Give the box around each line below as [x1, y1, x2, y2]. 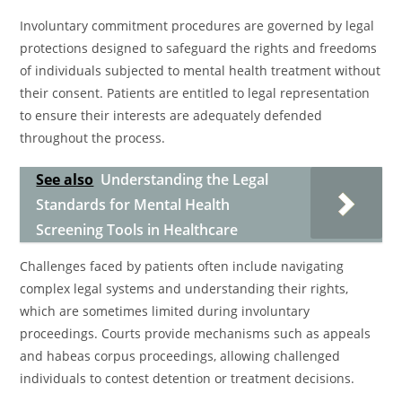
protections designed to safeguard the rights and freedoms [20, 39, 378, 57]
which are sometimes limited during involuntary [20, 302, 310, 319]
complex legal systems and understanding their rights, [20, 280, 349, 297]
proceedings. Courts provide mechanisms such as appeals [20, 325, 371, 342]
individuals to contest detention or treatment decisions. [20, 370, 355, 387]
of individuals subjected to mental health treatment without [20, 62, 381, 79]
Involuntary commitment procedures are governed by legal [20, 17, 375, 34]
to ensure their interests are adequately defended [20, 107, 323, 124]
